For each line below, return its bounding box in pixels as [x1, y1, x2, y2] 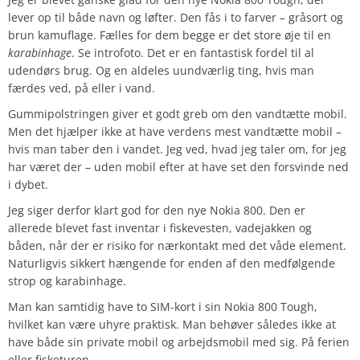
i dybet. [8, 177, 51, 193]
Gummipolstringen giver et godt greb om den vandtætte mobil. [8, 106, 347, 122]
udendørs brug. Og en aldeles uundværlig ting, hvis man [8, 63, 314, 79]
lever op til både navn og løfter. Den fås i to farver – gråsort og [8, 10, 343, 26]
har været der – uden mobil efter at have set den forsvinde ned [8, 159, 349, 175]
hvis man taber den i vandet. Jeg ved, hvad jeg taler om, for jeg [8, 141, 346, 157]
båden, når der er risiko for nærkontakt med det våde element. [8, 238, 346, 254]
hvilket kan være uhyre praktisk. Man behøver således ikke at [8, 317, 336, 333]
